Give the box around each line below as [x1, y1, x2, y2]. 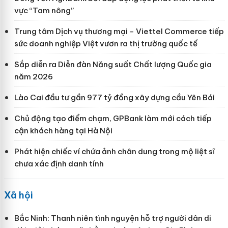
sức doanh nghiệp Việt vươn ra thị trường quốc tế [14, 38, 197, 48]
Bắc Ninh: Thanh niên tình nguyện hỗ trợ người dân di [14, 213, 211, 223]
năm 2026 [14, 71, 53, 81]
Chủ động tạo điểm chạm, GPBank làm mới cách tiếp [14, 113, 212, 123]
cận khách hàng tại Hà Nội [14, 125, 112, 135]
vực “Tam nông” [14, 5, 74, 15]
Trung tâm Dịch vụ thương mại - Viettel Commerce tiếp [14, 26, 224, 36]
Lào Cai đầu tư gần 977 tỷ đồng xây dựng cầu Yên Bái [14, 92, 215, 102]
